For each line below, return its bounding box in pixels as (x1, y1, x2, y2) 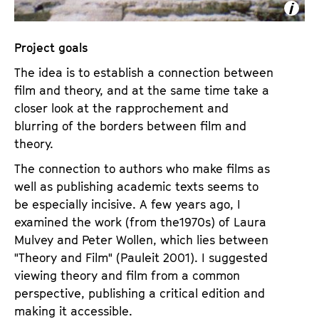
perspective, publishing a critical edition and (14, 286, 265, 300)
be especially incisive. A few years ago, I (14, 197, 241, 211)
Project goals (14, 41, 88, 55)
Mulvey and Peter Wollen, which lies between (14, 233, 268, 247)
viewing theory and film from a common (14, 268, 240, 283)
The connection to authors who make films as (14, 162, 270, 176)
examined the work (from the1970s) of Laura (14, 215, 266, 229)
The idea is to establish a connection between (14, 66, 273, 80)
